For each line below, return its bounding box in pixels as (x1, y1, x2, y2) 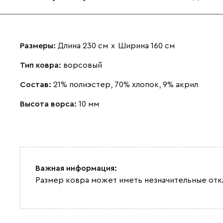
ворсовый (63, 61, 102, 69)
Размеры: (20, 41, 58, 50)
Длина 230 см (58, 41, 108, 50)
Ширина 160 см (118, 41, 175, 50)
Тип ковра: (20, 61, 63, 69)
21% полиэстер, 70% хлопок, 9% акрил (53, 80, 198, 89)
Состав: (20, 80, 53, 89)
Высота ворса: (20, 100, 79, 108)
